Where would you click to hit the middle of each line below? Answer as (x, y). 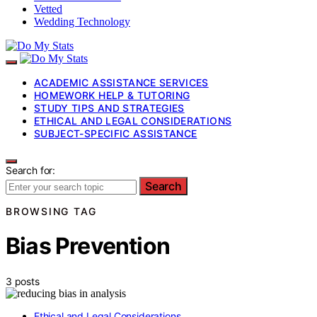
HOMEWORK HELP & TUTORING (112, 95)
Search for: (31, 170)
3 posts (23, 281)
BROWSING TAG (51, 211)
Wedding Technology (82, 21)
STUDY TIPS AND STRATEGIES (109, 108)
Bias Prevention (88, 246)
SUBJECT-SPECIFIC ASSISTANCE (116, 133)
